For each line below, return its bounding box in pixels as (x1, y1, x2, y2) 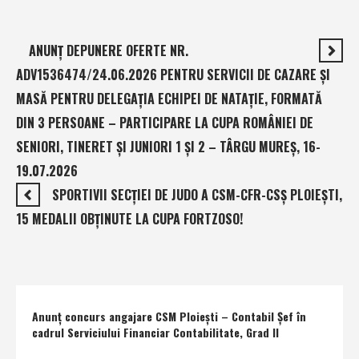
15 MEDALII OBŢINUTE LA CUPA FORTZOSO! (16, 208, 243, 228)
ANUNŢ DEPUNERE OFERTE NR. (29, 40, 188, 60)
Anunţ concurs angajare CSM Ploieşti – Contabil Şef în (32, 307, 306, 325)
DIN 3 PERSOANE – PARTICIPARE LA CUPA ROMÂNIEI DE (16, 112, 313, 132)
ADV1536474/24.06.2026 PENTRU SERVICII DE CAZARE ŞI (16, 64, 330, 84)
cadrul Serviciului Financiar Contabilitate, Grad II (32, 323, 279, 341)
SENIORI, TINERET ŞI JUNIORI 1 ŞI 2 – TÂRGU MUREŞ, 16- (16, 136, 321, 156)
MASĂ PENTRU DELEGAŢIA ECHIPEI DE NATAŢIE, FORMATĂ (16, 88, 322, 108)
